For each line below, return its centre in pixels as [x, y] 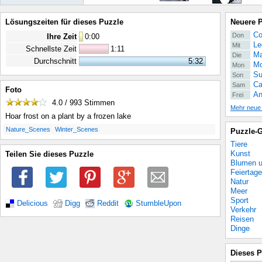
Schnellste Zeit [51, 49]
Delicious [32, 203]
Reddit [108, 203]
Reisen [242, 219]
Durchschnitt [55, 61]
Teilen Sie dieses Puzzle [49, 154]
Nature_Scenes [28, 130]
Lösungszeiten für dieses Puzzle [64, 22]
